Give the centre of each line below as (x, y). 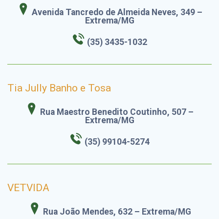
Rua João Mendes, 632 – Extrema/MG (117, 212)
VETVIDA (28, 188)
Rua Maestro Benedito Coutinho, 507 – (117, 112)
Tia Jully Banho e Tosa (59, 88)
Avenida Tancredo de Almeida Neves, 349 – (117, 12)
